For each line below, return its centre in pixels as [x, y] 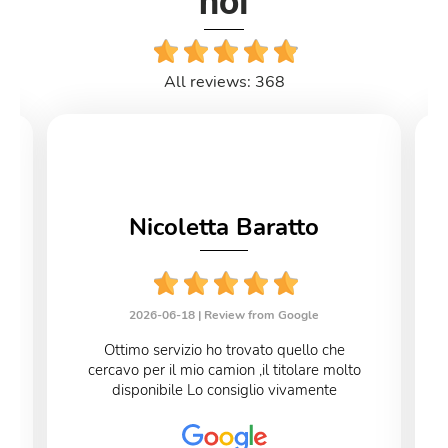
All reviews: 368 [224, 81]
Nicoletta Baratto [224, 226]
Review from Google [261, 314]
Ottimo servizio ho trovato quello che [224, 349]
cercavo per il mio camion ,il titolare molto [224, 369]
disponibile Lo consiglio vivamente [224, 389]
